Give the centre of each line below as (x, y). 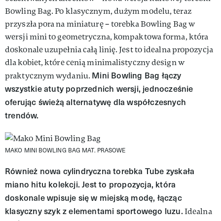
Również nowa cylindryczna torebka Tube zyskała (100, 171)
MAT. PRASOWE (104, 150)
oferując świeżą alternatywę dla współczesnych (96, 102)
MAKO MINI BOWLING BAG (44, 150)
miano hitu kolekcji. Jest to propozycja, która (91, 184)
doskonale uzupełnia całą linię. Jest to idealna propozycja (109, 49)
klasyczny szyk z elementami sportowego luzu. (94, 211)
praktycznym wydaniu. (49, 75)
